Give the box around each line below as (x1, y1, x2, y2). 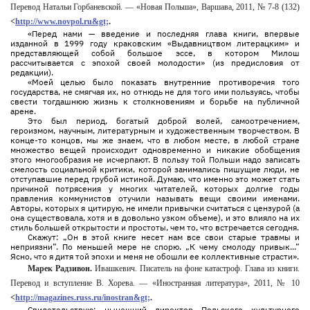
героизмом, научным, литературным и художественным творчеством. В (10, 125, 300, 136)
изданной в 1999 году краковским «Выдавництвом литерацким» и (10, 38, 300, 48)
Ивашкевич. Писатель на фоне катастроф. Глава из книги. (94, 264, 300, 273)
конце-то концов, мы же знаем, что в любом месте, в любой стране (10, 135, 300, 145)
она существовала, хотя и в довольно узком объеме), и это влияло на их (10, 212, 300, 223)
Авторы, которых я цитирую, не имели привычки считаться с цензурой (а (10, 203, 300, 213)
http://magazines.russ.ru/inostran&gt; (15, 293, 150, 302)
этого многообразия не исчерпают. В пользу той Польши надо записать (10, 154, 300, 165)
